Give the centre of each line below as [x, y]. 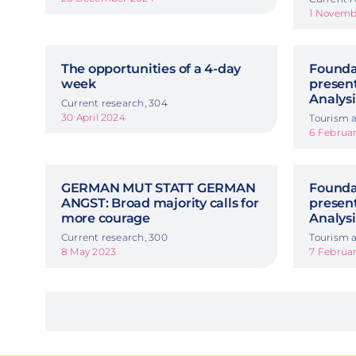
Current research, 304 [114, 103]
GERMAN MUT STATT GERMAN [158, 188]
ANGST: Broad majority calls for [160, 203]
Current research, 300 [114, 237]
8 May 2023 [89, 251]
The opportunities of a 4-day [151, 68]
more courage [105, 218]
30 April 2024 [93, 117]
